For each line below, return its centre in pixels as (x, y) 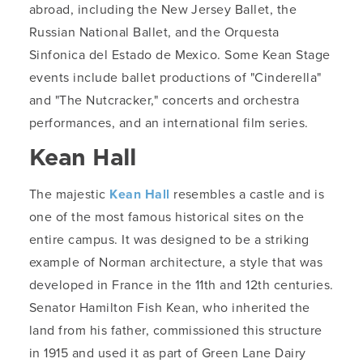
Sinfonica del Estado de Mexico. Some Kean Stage (180, 55)
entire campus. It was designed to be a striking (169, 240)
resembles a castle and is (247, 194)
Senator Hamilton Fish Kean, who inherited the (170, 308)
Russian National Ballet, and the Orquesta (154, 32)
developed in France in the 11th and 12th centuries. (181, 285)
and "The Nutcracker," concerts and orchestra (164, 100)
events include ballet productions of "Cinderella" (175, 78)
